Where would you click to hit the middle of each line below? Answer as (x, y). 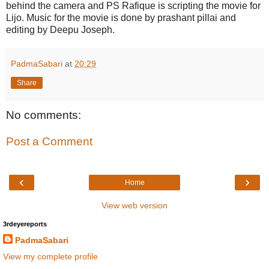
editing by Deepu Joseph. (60, 30)
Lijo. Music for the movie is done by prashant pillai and (121, 18)
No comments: (44, 115)
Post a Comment (49, 141)
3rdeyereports (25, 224)
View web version (134, 206)
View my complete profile (50, 257)
